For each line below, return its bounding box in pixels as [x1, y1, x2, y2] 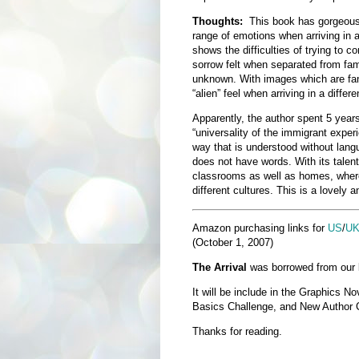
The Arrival [192, 260, 247, 273]
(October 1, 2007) [192, 236, 273, 248]
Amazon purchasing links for [192, 221, 328, 234]
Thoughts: [192, 15, 243, 28]
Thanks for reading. [192, 325, 282, 338]
